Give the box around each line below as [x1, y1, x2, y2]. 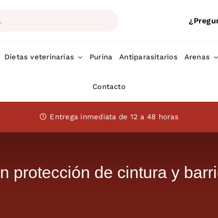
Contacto [92, 82, 126, 91]
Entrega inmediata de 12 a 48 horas [50, 112, 179, 121]
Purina [89, 52, 113, 61]
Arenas [184, 52, 210, 61]
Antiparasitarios [119, 52, 178, 61]
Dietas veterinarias [4, 52, 74, 61]
